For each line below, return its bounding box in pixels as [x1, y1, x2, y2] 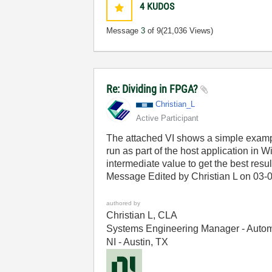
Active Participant [136, 114, 199, 123]
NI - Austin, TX [106, 237, 169, 247]
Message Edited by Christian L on [106, 171, 254, 182]
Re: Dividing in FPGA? [106, 83, 201, 95]
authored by [106, 200, 141, 206]
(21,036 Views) [161, 26, 214, 35]
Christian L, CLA [106, 210, 178, 220]
